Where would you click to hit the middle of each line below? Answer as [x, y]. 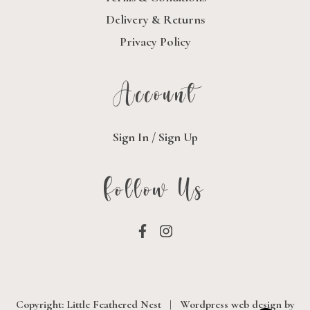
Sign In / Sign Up [155, 137]
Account [155, 94]
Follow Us [155, 190]
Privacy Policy [155, 41]
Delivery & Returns [155, 19]
